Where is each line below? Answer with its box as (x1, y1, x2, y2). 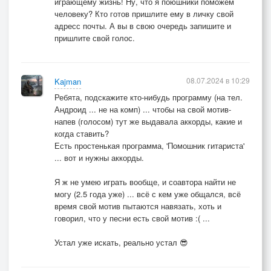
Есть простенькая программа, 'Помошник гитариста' (54, 140, 244, 151)
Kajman (54, 76, 81, 87)
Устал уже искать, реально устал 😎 (54, 237, 188, 248)
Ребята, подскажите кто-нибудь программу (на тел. (54, 91, 243, 103)
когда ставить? (54, 128, 109, 139)
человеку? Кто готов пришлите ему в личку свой (54, 8, 233, 19)
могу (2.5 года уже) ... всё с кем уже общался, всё (54, 188, 241, 200)
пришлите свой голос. (54, 32, 135, 44)
